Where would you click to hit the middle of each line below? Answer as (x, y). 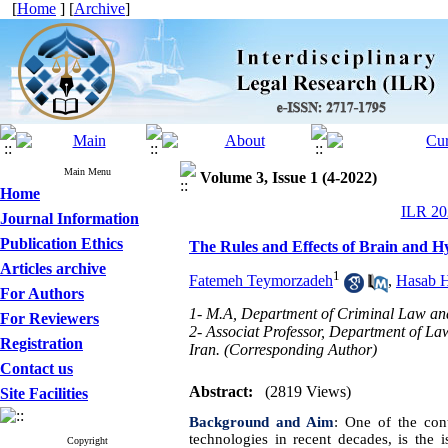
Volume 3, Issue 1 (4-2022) (288, 177)
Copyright (87, 440)
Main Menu (87, 171)
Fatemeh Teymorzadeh (261, 281)
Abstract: (221, 391)
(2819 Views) (308, 391)
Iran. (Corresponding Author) (283, 349)
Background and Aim (262, 422)
